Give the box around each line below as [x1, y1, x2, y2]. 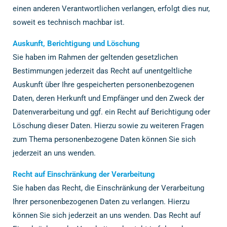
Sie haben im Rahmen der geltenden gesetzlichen [13, 53, 178, 62]
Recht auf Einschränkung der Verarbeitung [13, 170, 155, 179]
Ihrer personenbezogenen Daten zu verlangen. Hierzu [13, 197, 190, 206]
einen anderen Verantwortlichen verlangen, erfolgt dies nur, [13, 4, 210, 13]
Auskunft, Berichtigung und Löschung [13, 39, 140, 48]
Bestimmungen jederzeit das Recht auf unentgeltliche [13, 66, 192, 75]
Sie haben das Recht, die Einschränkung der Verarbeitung [13, 183, 204, 193]
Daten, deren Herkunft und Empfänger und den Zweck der [13, 94, 204, 103]
